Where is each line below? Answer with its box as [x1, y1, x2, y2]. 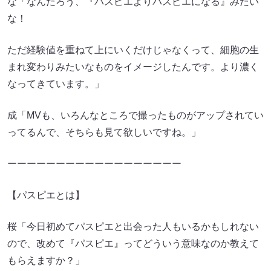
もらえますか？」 [7, 255, 85, 266]
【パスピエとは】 [7, 190, 85, 200]
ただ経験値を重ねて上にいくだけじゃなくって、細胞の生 [7, 45, 259, 55]
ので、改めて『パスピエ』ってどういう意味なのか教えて [7, 238, 259, 249]
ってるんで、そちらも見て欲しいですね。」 [7, 127, 201, 137]
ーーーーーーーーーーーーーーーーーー [7, 158, 181, 169]
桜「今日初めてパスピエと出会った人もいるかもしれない [7, 221, 259, 232]
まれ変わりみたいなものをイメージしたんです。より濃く [7, 62, 259, 72]
